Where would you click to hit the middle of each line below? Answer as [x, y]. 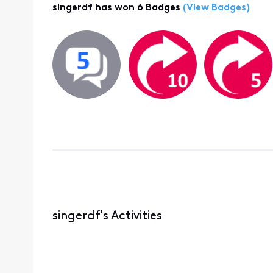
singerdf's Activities [107, 216]
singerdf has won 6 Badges [116, 8]
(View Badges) [215, 8]
